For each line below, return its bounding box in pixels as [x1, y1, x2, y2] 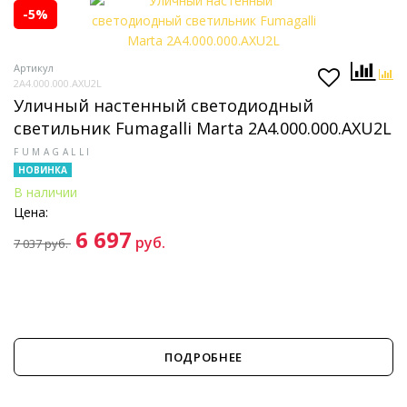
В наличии [14, 184, 77, 201]
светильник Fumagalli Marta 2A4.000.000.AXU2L [14, 117, 392, 139]
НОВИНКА [18, 164, 67, 176]
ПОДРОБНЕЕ [164, 349, 243, 365]
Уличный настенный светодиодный [14, 94, 313, 116]
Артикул [14, 61, 54, 74]
